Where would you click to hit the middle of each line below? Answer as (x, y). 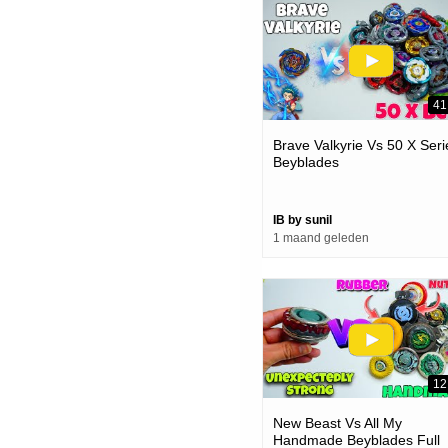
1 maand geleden (321, 237)
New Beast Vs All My (337, 423)
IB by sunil (302, 219)
